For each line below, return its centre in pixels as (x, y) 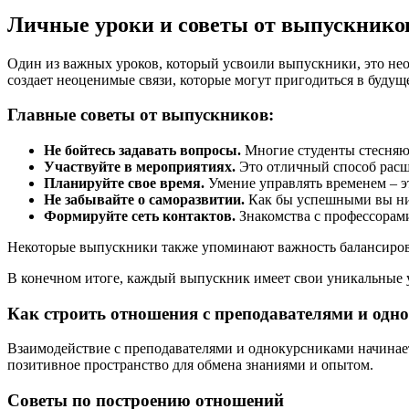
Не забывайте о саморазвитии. (144, 199)
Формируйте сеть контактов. (140, 215)
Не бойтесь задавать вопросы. (142, 150)
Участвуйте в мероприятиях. (140, 166)
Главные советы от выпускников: (141, 115)
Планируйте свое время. (124, 183)
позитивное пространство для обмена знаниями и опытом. (190, 365)
